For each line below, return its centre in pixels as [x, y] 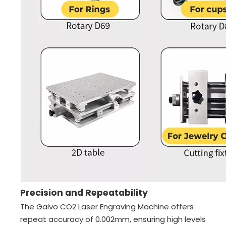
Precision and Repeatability [84, 193]
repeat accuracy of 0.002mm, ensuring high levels [113, 219]
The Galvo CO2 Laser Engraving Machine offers [107, 207]
